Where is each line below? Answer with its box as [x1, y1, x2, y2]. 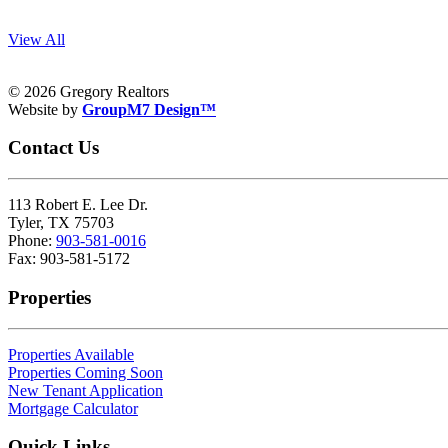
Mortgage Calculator [8, 399, 138, 417]
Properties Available [8, 345, 134, 363]
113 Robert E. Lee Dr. [8, 196, 148, 214]
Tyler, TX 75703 [8, 214, 114, 232]
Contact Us [8, 137, 99, 159]
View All [8, 30, 65, 48]
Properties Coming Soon [8, 363, 163, 381]
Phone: [8, 232, 56, 250]
